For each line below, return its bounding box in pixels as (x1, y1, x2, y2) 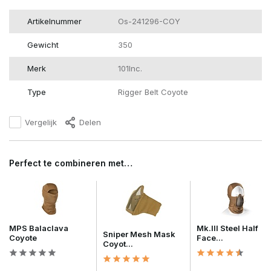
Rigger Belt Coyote (117, 87, 188, 97)
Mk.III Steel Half (197, 223, 258, 233)
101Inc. (117, 64, 142, 74)
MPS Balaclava (9, 223, 68, 233)
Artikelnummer (27, 16, 82, 27)
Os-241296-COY (117, 16, 180, 27)
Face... (197, 233, 223, 243)
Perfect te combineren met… (9, 158, 132, 169)
